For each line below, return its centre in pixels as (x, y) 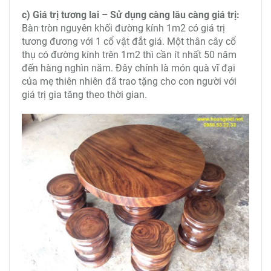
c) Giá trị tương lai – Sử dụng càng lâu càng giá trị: (131, 15)
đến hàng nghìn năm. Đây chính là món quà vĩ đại (129, 68)
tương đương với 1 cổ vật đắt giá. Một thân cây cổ (129, 42)
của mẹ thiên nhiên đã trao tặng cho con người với (129, 82)
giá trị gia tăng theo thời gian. (84, 95)
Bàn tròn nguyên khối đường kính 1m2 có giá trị (123, 28)
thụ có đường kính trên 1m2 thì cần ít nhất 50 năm (129, 55)
